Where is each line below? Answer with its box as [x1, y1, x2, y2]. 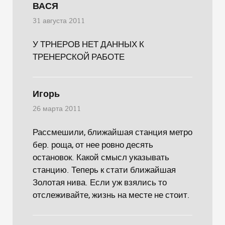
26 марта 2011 [33, 104, 81, 114]
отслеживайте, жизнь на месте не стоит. [33, 189, 190, 200]
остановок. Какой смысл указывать [33, 151, 169, 163]
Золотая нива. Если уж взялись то [33, 176, 167, 188]
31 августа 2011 [33, 17, 85, 26]
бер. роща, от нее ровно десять [33, 139, 153, 150]
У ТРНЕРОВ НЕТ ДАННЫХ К [33, 38, 144, 50]
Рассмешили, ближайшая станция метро [33, 126, 192, 138]
